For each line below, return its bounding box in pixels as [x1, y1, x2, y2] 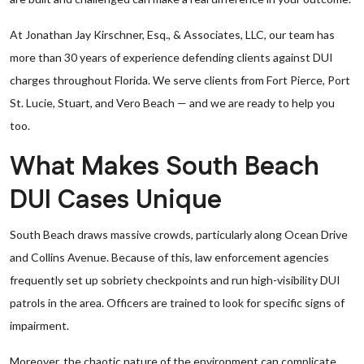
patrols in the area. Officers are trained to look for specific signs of [10, 296, 344, 310]
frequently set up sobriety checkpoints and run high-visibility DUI [10, 273, 340, 287]
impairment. [10, 318, 69, 332]
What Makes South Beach [10, 149, 319, 185]
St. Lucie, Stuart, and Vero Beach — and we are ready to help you [10, 96, 335, 110]
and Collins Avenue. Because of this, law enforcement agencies [10, 250, 329, 264]
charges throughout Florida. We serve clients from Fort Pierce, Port [10, 73, 350, 87]
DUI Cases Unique [10, 182, 222, 219]
